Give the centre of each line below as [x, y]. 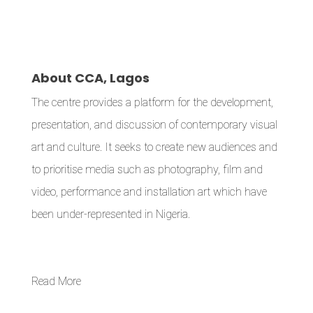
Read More [56, 281]
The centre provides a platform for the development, [152, 102]
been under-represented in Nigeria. [110, 214]
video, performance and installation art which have [149, 192]
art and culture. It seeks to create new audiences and [154, 147]
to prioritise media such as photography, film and [147, 169]
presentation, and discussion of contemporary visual [154, 125]
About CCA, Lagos [90, 78]
